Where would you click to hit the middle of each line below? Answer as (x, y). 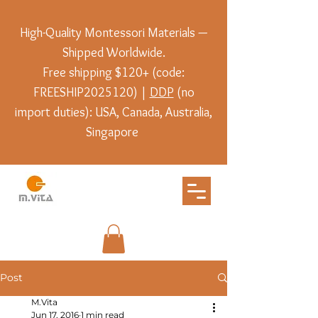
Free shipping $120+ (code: (114, 72)
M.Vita (44, 302)
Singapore (114, 132)
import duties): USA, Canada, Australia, (114, 112)
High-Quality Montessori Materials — (114, 33)
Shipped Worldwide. (114, 53)
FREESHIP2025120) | (91, 92)
